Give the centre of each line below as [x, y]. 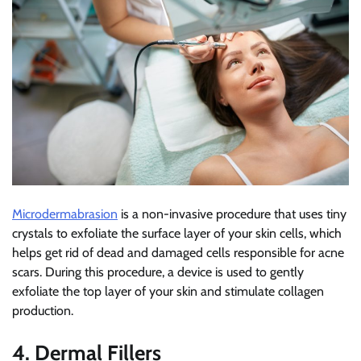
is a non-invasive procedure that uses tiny [232, 214]
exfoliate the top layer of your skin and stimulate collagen [168, 291]
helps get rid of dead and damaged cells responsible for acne [178, 252]
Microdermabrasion [65, 214]
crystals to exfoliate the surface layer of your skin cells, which [177, 233]
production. [43, 310]
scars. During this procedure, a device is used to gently [158, 272]
